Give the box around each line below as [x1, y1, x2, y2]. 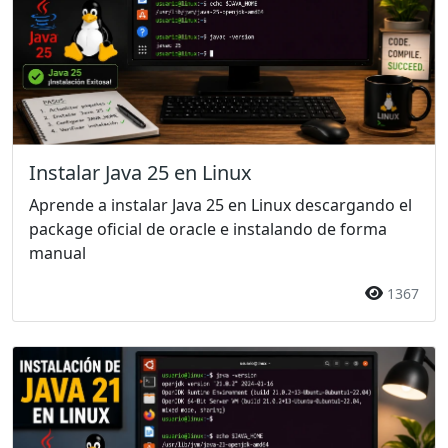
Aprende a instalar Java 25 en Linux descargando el [29, 194, 412, 217]
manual [29, 242, 86, 265]
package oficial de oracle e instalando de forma [29, 218, 387, 241]
